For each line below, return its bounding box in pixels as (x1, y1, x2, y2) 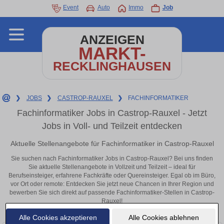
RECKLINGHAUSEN (53, 59, 171, 73)
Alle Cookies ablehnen (128, 213, 199, 221)
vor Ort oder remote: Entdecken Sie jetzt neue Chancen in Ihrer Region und (10, 180, 214, 188)
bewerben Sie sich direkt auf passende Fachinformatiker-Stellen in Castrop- (9, 189, 214, 196)
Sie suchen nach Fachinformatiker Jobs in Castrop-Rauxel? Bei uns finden (11, 155, 213, 162)
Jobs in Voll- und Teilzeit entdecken (42, 121, 182, 131)
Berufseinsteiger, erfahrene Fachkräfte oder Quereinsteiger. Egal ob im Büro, (8, 172, 215, 179)
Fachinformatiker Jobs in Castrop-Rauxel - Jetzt (17, 108, 207, 118)
